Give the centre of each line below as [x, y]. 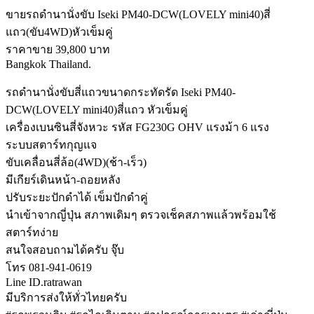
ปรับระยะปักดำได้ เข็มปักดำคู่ [77, 198]
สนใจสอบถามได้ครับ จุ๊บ [65, 250]
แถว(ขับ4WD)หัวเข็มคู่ [59, 32]
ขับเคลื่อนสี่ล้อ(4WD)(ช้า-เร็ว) [76, 163]
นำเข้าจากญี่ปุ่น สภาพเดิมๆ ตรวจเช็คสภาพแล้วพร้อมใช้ [141, 215]
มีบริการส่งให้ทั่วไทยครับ [66, 298]
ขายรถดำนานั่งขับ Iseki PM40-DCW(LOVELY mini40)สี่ [138, 15]
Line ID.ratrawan [44, 282]
